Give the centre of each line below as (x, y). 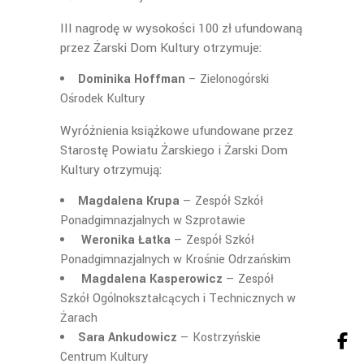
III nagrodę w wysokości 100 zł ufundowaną (181, 28)
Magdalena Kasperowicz (150, 279)
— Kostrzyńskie (219, 338)
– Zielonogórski (227, 79)
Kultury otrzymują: (111, 170)
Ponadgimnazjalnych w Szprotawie (153, 221)
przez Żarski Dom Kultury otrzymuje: (161, 48)
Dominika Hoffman (132, 79)
